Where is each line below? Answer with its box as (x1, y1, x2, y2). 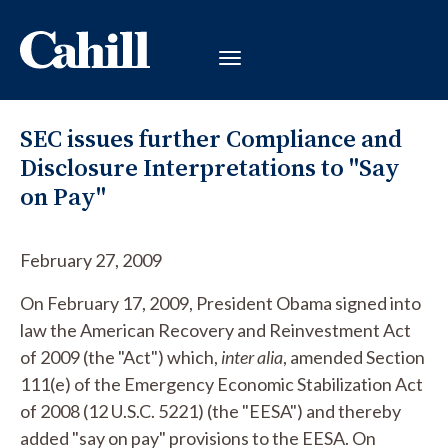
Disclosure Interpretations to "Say (20, 151, 400, 184)
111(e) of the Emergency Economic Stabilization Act (20, 373, 423, 395)
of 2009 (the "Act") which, (20, 346, 221, 368)
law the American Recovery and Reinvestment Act (20, 319, 411, 341)
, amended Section (283, 346, 425, 368)
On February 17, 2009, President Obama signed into (20, 292, 421, 314)
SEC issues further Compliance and (20, 122, 402, 155)
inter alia (221, 346, 283, 368)
